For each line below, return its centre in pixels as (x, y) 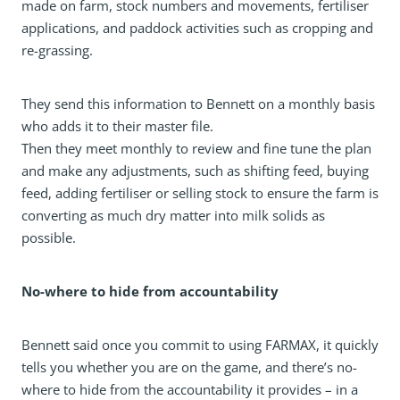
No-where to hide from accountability (150, 291)
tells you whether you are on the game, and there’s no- (189, 367)
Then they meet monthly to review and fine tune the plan (196, 148)
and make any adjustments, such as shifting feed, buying (195, 171)
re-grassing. (57, 50)
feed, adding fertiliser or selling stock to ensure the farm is (200, 193)
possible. (49, 237)
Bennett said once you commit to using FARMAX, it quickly (200, 345)
